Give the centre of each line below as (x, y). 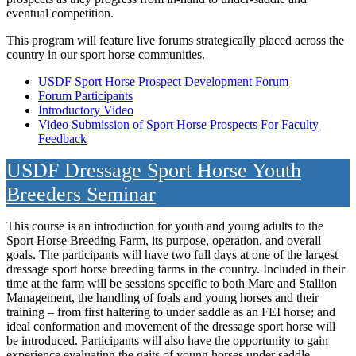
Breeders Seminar (81, 194)
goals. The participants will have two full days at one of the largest (172, 254)
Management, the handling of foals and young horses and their (163, 297)
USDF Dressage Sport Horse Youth (154, 170)
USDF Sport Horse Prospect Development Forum (163, 81)
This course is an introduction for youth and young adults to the (165, 226)
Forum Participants (85, 95)
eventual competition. (60, 13)
